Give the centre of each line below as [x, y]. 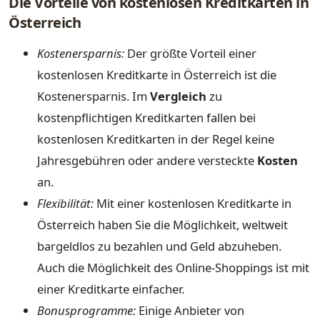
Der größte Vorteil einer [190, 54]
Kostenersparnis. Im [94, 96]
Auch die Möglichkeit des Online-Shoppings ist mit [173, 268]
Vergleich [178, 96]
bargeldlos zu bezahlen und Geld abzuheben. [159, 246]
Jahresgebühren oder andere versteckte [147, 161]
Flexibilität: [65, 204]
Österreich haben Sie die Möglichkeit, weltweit [162, 225]
